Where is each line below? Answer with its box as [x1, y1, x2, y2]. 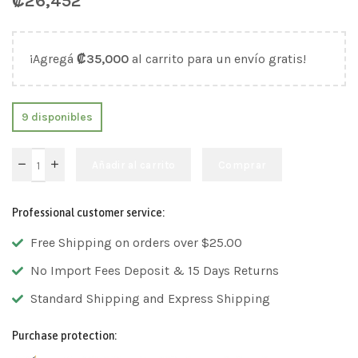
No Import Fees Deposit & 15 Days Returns [30, 263, 279, 279]
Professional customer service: [12, 206, 165, 220]
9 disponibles [21, 109, 93, 124]
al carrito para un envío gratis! [129, 51, 306, 66]
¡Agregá [30, 51, 77, 66]
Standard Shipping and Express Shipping [30, 291, 270, 307]
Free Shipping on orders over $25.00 [30, 235, 242, 251]
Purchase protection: [12, 329, 117, 343]
